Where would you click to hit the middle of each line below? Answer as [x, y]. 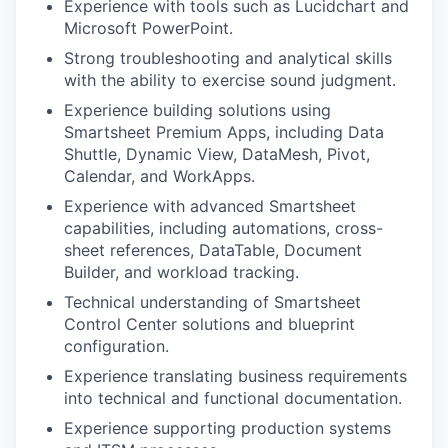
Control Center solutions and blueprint [209, 324]
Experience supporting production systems [227, 428]
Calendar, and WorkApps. [159, 176]
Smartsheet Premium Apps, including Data [224, 132]
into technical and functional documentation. [233, 398]
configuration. [116, 346]
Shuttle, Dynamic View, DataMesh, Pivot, [217, 154]
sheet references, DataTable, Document [213, 250]
